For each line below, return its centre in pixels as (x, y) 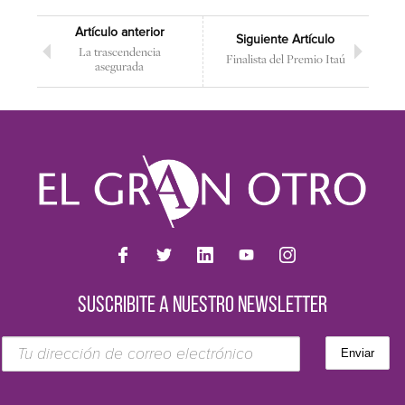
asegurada (119, 66)
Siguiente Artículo (285, 40)
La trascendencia (119, 52)
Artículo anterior (119, 33)
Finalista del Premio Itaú (285, 59)
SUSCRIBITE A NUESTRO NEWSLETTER (202, 306)
